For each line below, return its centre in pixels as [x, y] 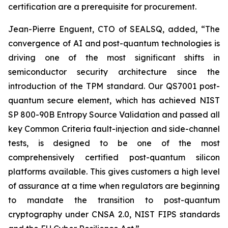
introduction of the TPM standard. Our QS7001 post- [114, 86]
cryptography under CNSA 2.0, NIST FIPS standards [114, 214]
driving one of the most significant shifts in [114, 58]
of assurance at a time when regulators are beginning [114, 186]
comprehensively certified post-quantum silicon [114, 157]
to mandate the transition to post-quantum [114, 200]
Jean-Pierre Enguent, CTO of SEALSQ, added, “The [114, 29]
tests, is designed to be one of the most [114, 143]
